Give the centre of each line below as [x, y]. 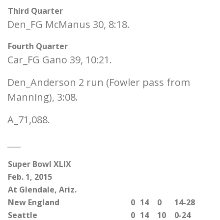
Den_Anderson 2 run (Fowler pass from [99, 82]
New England [34, 202]
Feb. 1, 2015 [30, 177]
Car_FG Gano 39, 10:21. [60, 60]
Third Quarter [35, 11]
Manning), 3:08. [43, 97]
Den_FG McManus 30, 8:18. [69, 24]
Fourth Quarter [38, 46]
